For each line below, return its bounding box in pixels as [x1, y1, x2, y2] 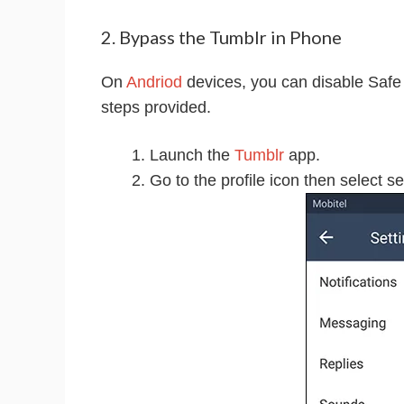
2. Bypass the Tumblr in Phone [101, 25, 342, 48]
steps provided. [101, 97, 211, 116]
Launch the [150, 145, 234, 164]
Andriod [126, 72, 182, 91]
